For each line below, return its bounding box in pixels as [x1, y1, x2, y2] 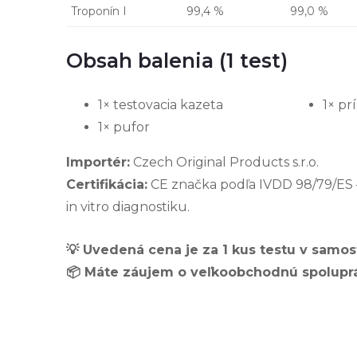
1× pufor [98, 119, 150, 135]
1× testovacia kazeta [98, 96, 223, 112]
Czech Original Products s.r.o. [130, 154, 319, 170]
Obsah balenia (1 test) [66, 48, 288, 73]
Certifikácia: [66, 176, 147, 192]
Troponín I [71, 3, 127, 18]
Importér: [66, 154, 130, 170]
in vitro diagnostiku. [66, 198, 190, 214]
